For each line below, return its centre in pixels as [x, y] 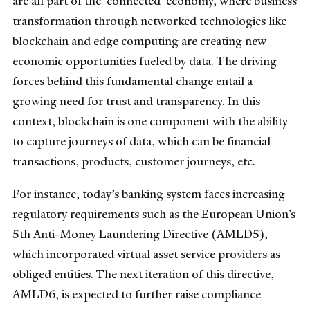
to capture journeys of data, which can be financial [142, 141]
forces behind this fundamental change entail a [133, 81]
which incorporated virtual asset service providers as [146, 254]
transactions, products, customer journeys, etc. [134, 161]
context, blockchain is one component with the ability [150, 121]
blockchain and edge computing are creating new [139, 40]
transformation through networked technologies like [149, 20]
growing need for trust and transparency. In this [136, 101]
